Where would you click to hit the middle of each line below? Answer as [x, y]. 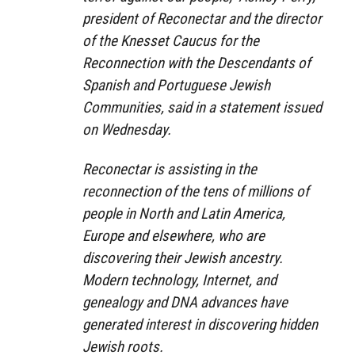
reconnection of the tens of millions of [196, 192]
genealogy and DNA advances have [185, 303]
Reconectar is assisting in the [170, 170]
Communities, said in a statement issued [202, 107]
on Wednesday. [127, 129]
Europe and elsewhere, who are [174, 236]
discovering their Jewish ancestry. [183, 258]
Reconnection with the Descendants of [197, 63]
